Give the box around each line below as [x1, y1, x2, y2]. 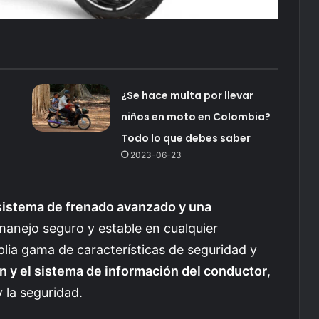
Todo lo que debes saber [120, 130, 251, 145]
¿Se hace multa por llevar [120, 88, 253, 103]
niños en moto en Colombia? [120, 109, 271, 124]
